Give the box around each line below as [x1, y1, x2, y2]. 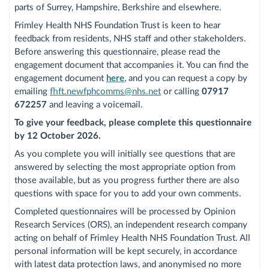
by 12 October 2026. [14, 131, 101, 141]
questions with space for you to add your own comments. [14, 189, 241, 198]
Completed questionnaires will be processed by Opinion [14, 207, 235, 216]
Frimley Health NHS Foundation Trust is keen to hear [14, 20, 220, 30]
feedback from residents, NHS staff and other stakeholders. [14, 34, 246, 43]
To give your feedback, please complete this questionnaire [14, 118, 252, 127]
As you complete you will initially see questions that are [14, 149, 235, 159]
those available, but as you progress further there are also [14, 175, 240, 185]
